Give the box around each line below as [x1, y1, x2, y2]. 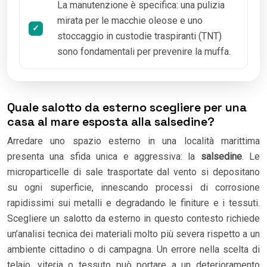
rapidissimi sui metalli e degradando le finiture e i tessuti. [7, 197, 260, 209]
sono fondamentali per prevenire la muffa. [57, 45, 231, 57]
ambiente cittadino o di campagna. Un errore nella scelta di [7, 243, 260, 255]
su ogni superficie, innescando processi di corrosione [7, 181, 260, 193]
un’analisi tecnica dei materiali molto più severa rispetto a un [7, 228, 260, 240]
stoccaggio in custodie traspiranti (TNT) [57, 30, 222, 42]
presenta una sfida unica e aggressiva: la [7, 150, 201, 162]
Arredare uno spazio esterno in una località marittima [7, 135, 260, 147]
